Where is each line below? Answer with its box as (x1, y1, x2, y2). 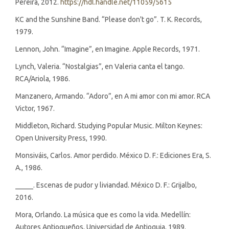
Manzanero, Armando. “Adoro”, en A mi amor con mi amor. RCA (15, 91, 210, 100)
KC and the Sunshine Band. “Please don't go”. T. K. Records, (15, 15, 202, 24)
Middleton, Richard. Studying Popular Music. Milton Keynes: (15, 121, 202, 130)
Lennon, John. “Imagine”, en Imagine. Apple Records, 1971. (15, 44, 200, 53)
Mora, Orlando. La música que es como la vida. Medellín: (15, 210, 191, 219)
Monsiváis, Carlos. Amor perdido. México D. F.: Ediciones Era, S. (15, 151, 211, 159)
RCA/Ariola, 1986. (15, 74, 70, 83)
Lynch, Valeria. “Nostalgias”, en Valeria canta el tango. (15, 62, 185, 71)
